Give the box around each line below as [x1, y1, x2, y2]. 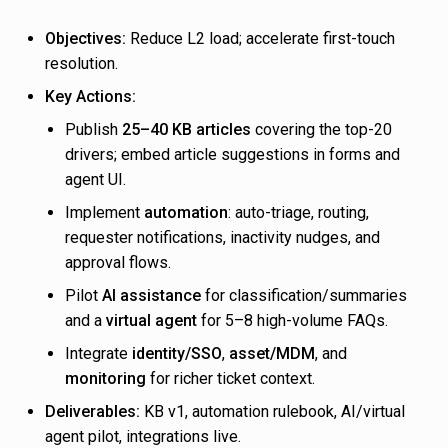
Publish [65, 120, 122, 140]
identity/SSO [132, 344, 222, 364]
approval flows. [65, 253, 171, 273]
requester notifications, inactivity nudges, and [65, 228, 380, 248]
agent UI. [65, 170, 126, 190]
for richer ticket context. [146, 369, 315, 389]
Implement [65, 203, 144, 223]
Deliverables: [45, 402, 140, 422]
